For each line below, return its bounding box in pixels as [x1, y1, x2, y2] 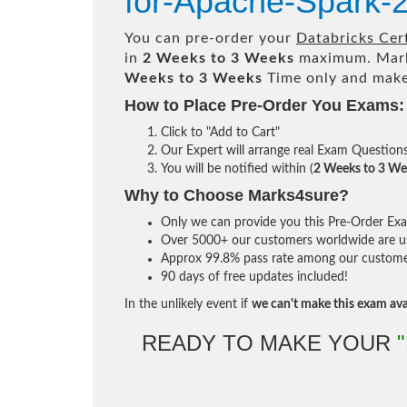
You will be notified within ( [161, 163, 313, 175]
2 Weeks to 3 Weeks [143, 51, 294, 65]
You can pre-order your [124, 31, 296, 45]
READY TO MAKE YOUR [142, 331, 397, 355]
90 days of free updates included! [161, 271, 348, 283]
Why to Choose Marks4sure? [124, 186, 349, 204]
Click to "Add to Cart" [161, 126, 280, 139]
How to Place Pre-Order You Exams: [124, 96, 404, 114]
